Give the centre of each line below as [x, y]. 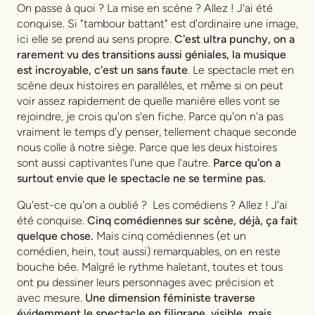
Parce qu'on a [247, 163]
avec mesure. [51, 298]
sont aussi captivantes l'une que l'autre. [115, 163]
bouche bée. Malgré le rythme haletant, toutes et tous [150, 267]
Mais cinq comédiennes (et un [171, 236]
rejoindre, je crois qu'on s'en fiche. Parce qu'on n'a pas [150, 117]
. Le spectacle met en [241, 70]
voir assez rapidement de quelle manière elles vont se [148, 101]
